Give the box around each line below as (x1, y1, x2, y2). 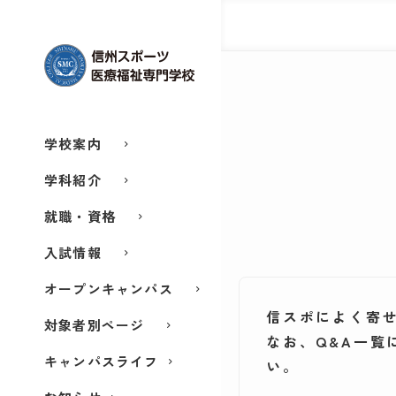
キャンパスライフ (44, 351, 159, 370)
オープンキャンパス (44, 278, 173, 298)
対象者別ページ (44, 315, 145, 334)
